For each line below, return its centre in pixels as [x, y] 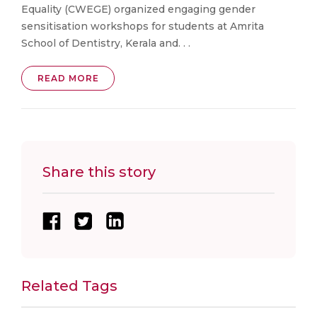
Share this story [99, 172]
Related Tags [69, 286]
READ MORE [68, 78]
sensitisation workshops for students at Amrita [143, 26]
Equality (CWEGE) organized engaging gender [138, 9]
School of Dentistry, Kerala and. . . [106, 43]
